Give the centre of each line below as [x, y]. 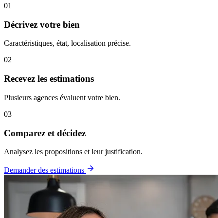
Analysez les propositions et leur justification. [73, 152]
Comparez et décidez [45, 133]
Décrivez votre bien [42, 24]
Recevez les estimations [49, 79]
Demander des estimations [45, 170]
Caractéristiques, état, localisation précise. [67, 43]
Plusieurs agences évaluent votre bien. [62, 97]
